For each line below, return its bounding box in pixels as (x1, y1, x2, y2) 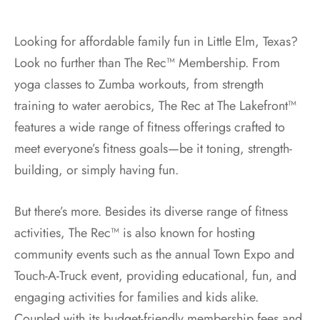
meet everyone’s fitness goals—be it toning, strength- (14, 139, 292, 158)
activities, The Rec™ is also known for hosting (14, 223, 255, 242)
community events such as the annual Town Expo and (14, 244, 294, 264)
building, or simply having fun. (14, 160, 179, 179)
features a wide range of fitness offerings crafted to (14, 117, 285, 136)
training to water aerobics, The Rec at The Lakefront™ (14, 96, 296, 115)
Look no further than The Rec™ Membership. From (14, 53, 280, 72)
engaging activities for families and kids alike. (14, 287, 259, 306)
